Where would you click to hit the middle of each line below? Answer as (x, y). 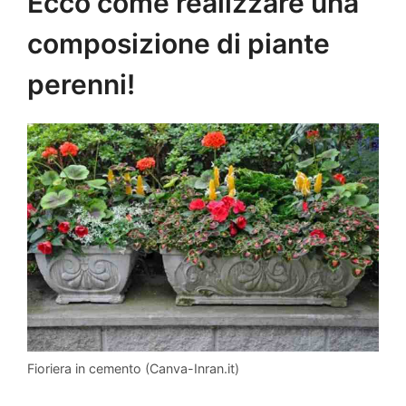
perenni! (81, 84)
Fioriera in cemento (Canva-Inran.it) (133, 368)
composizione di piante (179, 43)
